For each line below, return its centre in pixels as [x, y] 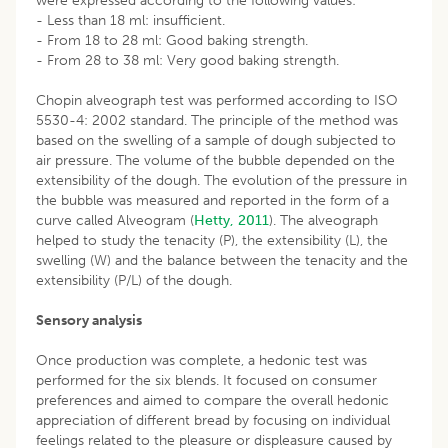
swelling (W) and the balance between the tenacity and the [222, 260]
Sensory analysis [89, 320]
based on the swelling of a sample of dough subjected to [216, 140]
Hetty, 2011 [231, 220]
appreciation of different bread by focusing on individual [213, 420]
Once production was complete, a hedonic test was [201, 360]
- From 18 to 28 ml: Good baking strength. [172, 40]
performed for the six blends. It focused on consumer [206, 380]
